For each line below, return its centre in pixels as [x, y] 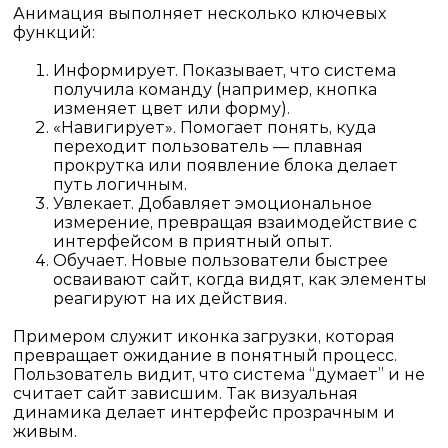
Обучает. [89, 260]
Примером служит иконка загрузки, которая [203, 336]
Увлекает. [93, 203]
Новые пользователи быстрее [257, 260]
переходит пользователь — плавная [207, 146]
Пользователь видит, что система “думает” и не [218, 374]
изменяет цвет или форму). [171, 108]
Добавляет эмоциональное [252, 203]
